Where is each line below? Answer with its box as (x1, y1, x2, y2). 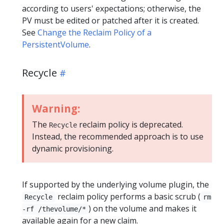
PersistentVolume (22, 38, 89, 50)
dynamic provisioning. (32, 142, 113, 154)
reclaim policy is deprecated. (77, 118, 183, 130)
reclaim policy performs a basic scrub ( (55, 190, 200, 202)
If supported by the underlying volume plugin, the (22, 178, 209, 190)
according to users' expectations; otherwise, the (22, 2, 201, 14)
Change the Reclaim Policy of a (37, 26, 151, 38)
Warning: (32, 101, 80, 115)
